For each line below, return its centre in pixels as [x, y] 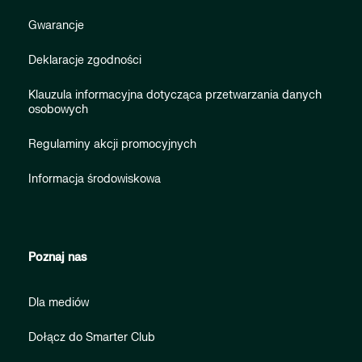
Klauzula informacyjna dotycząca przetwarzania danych [175, 95]
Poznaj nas [58, 258]
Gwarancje [56, 26]
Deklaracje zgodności [85, 61]
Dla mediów [59, 303]
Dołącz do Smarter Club [92, 338]
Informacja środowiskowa [95, 179]
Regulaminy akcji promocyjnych [112, 145]
